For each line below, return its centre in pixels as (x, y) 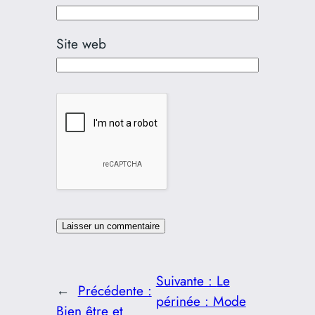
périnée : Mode (201, 301)
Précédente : (115, 291)
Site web (81, 44)
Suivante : (186, 280)
